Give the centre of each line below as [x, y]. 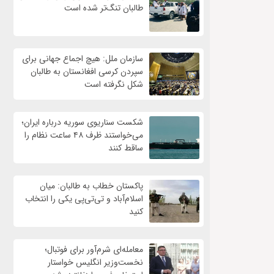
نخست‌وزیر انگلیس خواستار [95, 263]
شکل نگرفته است [113, 85]
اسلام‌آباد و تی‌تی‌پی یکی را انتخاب [84, 199]
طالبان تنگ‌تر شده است [103, 8]
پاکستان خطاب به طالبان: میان [91, 186]
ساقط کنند [125, 148]
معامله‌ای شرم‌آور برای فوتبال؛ [94, 250]
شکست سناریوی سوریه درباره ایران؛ [82, 123]
